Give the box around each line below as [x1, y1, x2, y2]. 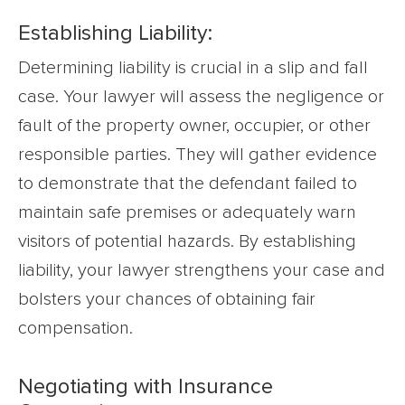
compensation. [18, 318, 133, 337]
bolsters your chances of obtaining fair [18, 289, 316, 308]
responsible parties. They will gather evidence [18, 145, 377, 164]
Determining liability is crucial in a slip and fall [18, 58, 368, 77]
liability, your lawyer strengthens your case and [18, 260, 385, 279]
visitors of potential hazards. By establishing [18, 231, 356, 250]
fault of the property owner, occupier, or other [18, 116, 371, 135]
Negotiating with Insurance [18, 375, 273, 398]
